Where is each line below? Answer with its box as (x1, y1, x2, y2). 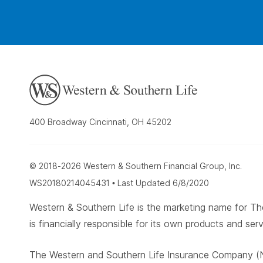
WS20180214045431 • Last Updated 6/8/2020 (29, 178, 209, 188)
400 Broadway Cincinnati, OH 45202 (29, 117, 171, 127)
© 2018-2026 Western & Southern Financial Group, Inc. (29, 161, 242, 171)
